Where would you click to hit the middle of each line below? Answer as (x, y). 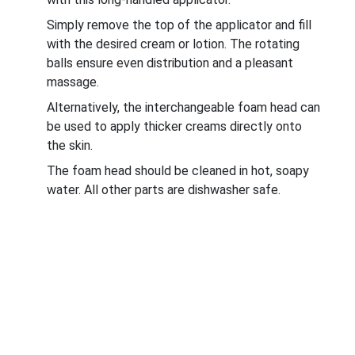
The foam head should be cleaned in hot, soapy (178, 171)
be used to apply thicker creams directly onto (174, 126)
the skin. (70, 145)
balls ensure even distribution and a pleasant (170, 63)
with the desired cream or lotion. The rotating (173, 44)
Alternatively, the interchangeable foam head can (183, 107)
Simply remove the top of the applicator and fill (179, 25)
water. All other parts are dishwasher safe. (164, 190)
